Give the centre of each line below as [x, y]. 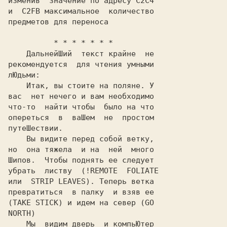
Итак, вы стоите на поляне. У [17, 86]
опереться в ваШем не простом [81, 118]
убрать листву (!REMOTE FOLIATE [83, 171]
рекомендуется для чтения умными [81, 64]
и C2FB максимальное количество [81, 11]
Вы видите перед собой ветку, [17, 139]
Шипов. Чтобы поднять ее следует [81, 160]
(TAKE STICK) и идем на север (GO [81, 203]
